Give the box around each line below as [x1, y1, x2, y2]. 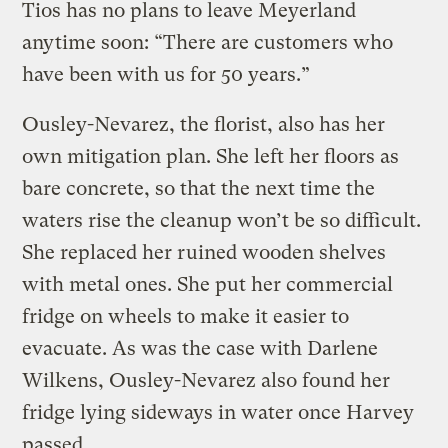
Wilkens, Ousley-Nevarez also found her [22, 369, 391, 393]
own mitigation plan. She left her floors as [22, 145, 400, 169]
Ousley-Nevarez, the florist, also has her [22, 113, 386, 137]
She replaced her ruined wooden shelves [22, 241, 387, 265]
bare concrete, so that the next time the [22, 177, 376, 201]
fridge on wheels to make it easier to [22, 305, 350, 329]
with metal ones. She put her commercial [22, 273, 394, 297]
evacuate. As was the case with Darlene [22, 337, 379, 361]
